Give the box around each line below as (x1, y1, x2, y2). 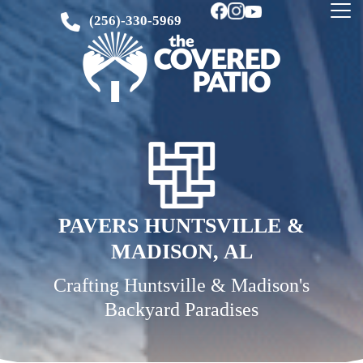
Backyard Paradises (105, 298, 258, 320)
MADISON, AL (110, 239, 253, 263)
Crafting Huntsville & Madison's (53, 274, 310, 296)
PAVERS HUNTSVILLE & (58, 213, 305, 237)
